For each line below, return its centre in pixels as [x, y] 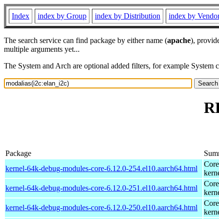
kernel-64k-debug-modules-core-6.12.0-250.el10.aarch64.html [101, 207]
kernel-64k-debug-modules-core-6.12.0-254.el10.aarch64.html [101, 168]
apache [179, 40]
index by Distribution [128, 16]
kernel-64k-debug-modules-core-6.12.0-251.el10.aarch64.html [101, 188]
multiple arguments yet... [42, 49]
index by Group [62, 16]
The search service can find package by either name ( [86, 40]
